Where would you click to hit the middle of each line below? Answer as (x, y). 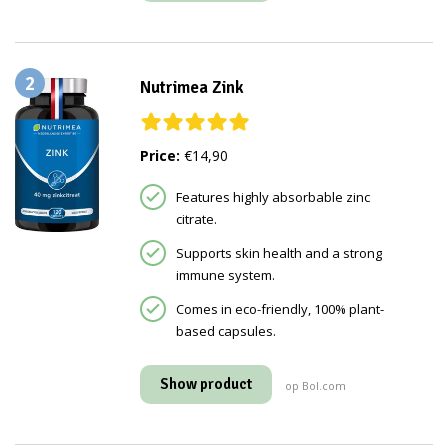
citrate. (196, 219)
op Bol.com (315, 386)
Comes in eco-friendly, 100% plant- (279, 309)
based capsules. (225, 331)
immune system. (225, 275)
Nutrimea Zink (191, 88)
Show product (205, 384)
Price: (159, 156)
